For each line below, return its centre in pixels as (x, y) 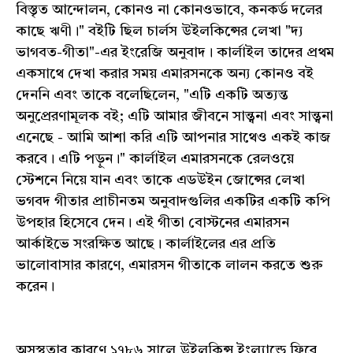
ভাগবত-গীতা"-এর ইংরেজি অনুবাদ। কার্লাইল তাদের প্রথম (175, 53)
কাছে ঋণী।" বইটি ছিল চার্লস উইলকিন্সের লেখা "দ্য (160, 32)
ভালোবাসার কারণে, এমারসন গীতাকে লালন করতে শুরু (169, 266)
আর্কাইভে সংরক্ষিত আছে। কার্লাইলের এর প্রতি (146, 245)
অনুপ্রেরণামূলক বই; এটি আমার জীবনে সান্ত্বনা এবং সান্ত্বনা (175, 117)
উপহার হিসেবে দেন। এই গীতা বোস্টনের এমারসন (152, 223)
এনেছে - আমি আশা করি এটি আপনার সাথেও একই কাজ (173, 138)
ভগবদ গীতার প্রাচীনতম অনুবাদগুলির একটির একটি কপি (173, 202)
